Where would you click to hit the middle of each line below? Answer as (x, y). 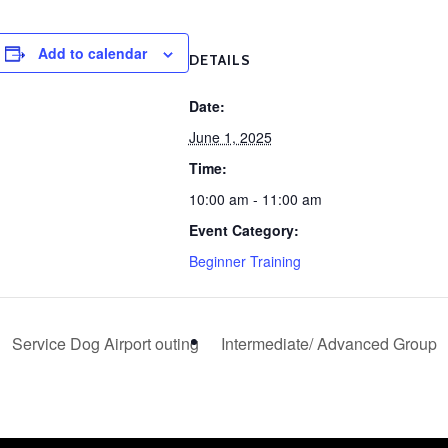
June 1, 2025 (230, 137)
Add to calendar (92, 53)
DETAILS (219, 60)
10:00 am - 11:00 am (255, 199)
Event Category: (243, 230)
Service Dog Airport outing (103, 343)
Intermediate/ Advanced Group (330, 343)
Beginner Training (244, 261)
